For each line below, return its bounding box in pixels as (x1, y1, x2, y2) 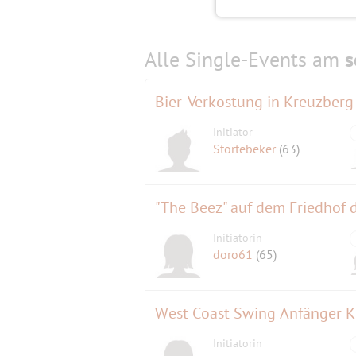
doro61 (213, 246, 257, 263)
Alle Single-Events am (145, 46, 345, 73)
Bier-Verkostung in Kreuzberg (155, 91, 354, 113)
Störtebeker (213, 141, 280, 157)
